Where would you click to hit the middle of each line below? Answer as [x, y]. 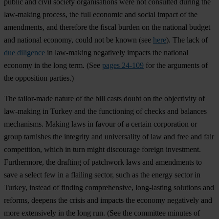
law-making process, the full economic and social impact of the [101, 15]
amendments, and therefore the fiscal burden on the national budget [107, 27]
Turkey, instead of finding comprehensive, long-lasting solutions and [109, 188]
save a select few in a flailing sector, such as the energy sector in [102, 175]
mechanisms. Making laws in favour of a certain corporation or [100, 124]
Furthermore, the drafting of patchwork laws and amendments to [103, 162]
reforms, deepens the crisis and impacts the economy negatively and [108, 200]
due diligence [24, 53]
